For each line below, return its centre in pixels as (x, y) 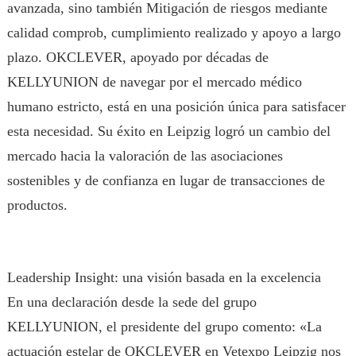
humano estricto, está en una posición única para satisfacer (176, 106)
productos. (37, 205)
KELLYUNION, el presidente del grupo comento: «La (164, 327)
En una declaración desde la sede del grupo (132, 302)
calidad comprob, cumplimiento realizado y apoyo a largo (174, 33)
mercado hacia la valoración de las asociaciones (145, 156)
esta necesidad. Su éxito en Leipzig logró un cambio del (168, 131)
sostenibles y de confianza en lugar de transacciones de (166, 180)
